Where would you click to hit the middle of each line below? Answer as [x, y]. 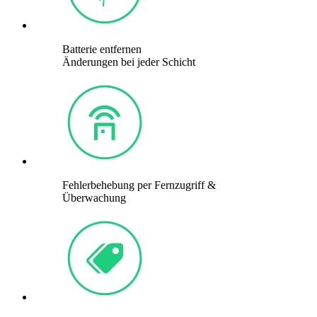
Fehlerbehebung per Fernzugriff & [139, 185]
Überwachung [94, 197]
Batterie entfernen [102, 49]
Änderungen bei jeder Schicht [129, 62]
